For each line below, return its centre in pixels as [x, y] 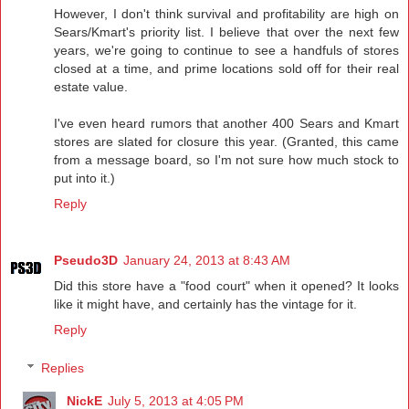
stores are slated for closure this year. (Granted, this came [226, 142]
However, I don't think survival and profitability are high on [226, 14]
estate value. [91, 87]
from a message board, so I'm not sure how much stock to [226, 160]
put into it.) [84, 178]
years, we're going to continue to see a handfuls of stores [226, 51]
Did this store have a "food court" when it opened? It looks [226, 286]
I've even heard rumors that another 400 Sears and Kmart [226, 124]
